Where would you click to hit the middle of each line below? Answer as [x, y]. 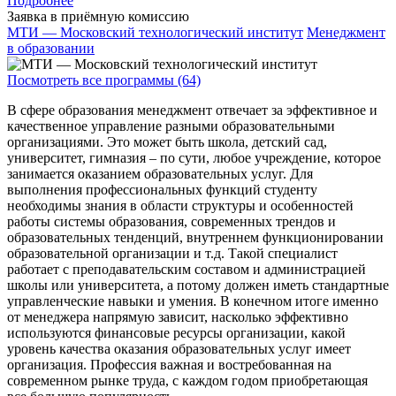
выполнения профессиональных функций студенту [162, 190]
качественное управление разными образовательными [171, 126]
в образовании [51, 49]
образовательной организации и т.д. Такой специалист [172, 254]
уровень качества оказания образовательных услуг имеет [179, 349]
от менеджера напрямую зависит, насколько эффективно [178, 317]
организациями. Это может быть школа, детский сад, [167, 142]
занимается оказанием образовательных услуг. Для [160, 174]
